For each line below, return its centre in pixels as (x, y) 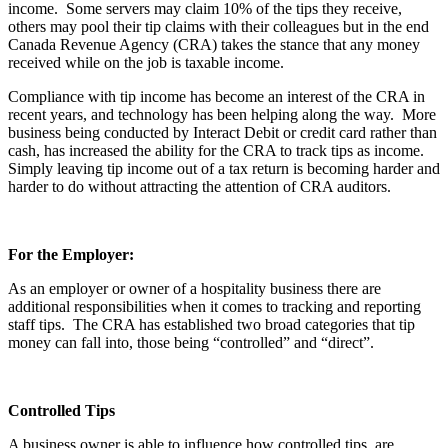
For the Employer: (71, 255)
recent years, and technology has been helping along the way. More (222, 115)
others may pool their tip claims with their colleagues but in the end (218, 27)
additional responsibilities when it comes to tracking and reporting (214, 307)
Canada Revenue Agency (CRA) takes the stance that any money (214, 45)
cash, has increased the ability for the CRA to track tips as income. (218, 151)
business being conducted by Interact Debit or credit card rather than (222, 133)
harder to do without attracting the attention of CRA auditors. (199, 187)
